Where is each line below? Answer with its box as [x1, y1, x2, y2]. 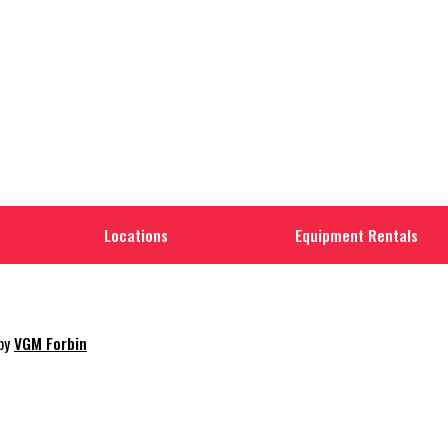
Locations [104, 223, 169, 248]
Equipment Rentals [294, 223, 418, 248]
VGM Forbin [14, 331, 87, 356]
